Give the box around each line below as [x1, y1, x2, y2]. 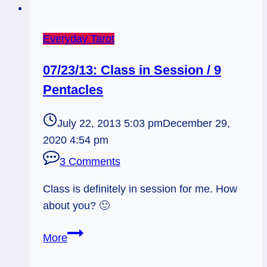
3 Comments [60, 156, 120, 168]
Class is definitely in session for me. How [43, 183, 237, 195]
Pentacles [43, 82, 103, 97]
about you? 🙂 [43, 200, 110, 212]
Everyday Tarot [43, 32, 114, 45]
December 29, [163, 117, 230, 130]
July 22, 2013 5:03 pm [57, 117, 163, 130]
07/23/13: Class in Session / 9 [43, 62, 221, 77]
